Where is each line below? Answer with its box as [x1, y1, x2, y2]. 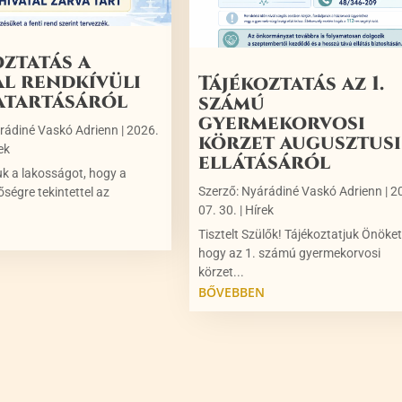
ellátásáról [197, 150, 330, 177]
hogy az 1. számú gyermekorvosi [197, 246, 380, 261]
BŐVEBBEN [197, 284, 265, 301]
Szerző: [197, 184, 241, 199]
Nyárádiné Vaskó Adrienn [240, 184, 382, 199]
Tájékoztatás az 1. [197, 71, 384, 98]
